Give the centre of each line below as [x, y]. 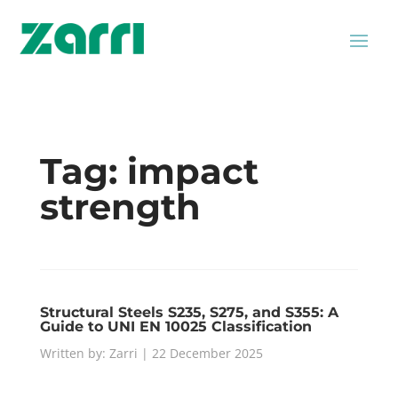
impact [192, 171]
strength [120, 207]
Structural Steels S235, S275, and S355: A [189, 312]
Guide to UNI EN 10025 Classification [175, 326]
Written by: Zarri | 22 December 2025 [151, 353]
